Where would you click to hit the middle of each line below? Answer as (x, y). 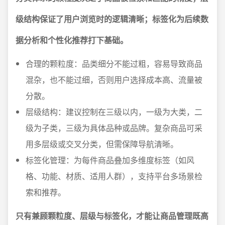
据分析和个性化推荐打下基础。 (72, 40)
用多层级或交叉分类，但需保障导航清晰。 (102, 144)
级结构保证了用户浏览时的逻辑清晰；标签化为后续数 (112, 19)
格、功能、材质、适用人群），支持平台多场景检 (114, 176)
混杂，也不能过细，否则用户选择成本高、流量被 (114, 79)
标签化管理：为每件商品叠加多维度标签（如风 (110, 160)
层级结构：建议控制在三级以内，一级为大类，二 (114, 111)
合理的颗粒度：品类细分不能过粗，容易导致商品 (114, 63)
